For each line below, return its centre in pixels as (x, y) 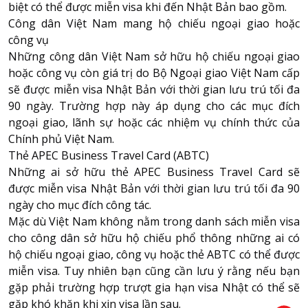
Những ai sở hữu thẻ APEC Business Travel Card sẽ (154, 172)
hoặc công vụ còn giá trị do (80, 73)
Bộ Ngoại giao (190, 73)
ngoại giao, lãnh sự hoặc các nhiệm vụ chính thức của (154, 123)
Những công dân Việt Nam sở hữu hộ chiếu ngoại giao (154, 57)
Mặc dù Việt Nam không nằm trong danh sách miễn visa (154, 222)
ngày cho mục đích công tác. (80, 205)
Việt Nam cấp (264, 73)
